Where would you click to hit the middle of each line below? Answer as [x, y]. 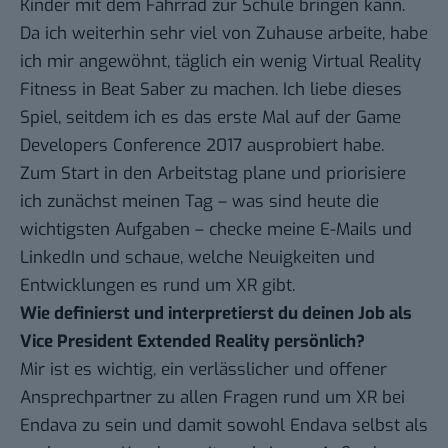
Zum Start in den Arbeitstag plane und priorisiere [213, 174]
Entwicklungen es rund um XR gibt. [157, 286]
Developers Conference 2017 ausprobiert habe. [202, 146]
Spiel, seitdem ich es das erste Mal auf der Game [210, 118]
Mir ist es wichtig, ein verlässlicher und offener [203, 370]
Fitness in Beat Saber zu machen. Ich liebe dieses [211, 90]
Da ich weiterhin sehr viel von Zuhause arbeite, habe [224, 34]
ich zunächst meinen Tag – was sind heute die [199, 202]
